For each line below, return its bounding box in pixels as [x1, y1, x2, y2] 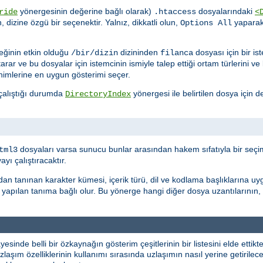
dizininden [118, 48, 160, 58]
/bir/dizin [71, 48, 118, 58]
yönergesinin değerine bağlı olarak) [18, 6, 154, 16]
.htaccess [154, 7, 196, 17]
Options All [180, 18, 232, 28]
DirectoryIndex [65, 89, 131, 99]
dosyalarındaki [196, 6, 255, 16]
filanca [160, 48, 193, 58]
